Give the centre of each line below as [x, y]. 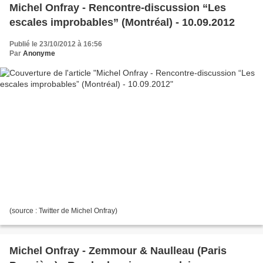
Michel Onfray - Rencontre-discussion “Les [118, 8]
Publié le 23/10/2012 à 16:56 [56, 44]
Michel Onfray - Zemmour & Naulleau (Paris [118, 250]
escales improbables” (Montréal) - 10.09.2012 [122, 22]
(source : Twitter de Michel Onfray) [63, 210]
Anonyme [39, 53]
